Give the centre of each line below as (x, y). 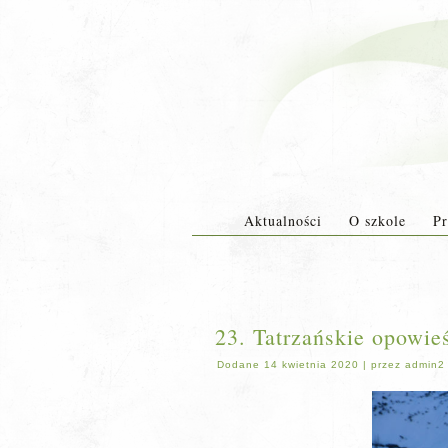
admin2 (425, 364)
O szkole (377, 220)
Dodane (238, 364)
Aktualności (282, 220)
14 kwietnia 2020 (311, 364)
